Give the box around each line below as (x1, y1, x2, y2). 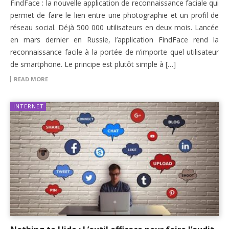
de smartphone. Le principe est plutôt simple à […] (10, 59, 176, 69)
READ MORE (14, 75, 48, 83)
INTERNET (13, 102, 44, 110)
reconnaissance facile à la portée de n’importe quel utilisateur (10, 47, 219, 57)
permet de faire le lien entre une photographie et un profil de (10, 10, 219, 20)
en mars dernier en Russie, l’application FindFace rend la (10, 34, 219, 44)
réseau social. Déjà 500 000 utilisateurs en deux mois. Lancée (10, 22, 219, 32)
